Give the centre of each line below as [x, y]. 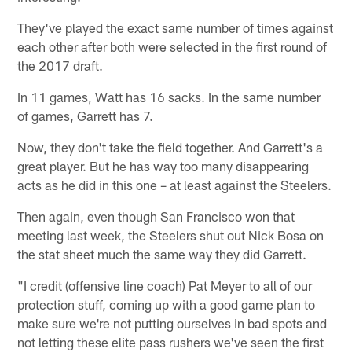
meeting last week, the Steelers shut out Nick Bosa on [171, 235]
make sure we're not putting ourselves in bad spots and [172, 323]
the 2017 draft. [60, 65]
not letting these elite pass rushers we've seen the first [171, 341]
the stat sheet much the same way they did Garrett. [162, 253]
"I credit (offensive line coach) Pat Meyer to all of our [165, 285]
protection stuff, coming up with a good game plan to [167, 304]
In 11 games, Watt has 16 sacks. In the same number [169, 96]
